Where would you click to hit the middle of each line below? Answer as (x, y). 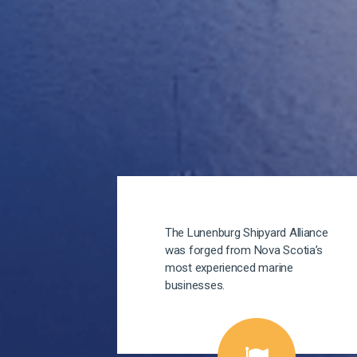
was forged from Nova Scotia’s (244, 251)
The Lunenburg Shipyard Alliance (247, 233)
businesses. (195, 286)
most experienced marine (229, 268)
